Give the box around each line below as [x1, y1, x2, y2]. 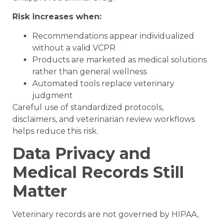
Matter [12, 181, 67, 201]
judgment [32, 90, 73, 100]
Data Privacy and [12, 144, 151, 164]
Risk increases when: [12, 12, 102, 22]
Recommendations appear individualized [32, 31, 194, 41]
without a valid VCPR [32, 43, 115, 53]
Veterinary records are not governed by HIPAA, [12, 210, 199, 220]
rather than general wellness [32, 66, 147, 76]
